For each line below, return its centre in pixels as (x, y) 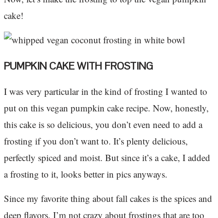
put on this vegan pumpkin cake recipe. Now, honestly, (106, 108)
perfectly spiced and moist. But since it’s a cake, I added (107, 158)
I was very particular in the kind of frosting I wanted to (106, 91)
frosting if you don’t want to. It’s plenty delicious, (96, 141)
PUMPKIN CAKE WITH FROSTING (78, 66)
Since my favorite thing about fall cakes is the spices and (108, 199)
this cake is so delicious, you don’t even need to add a (103, 125)
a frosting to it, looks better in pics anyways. (86, 174)
